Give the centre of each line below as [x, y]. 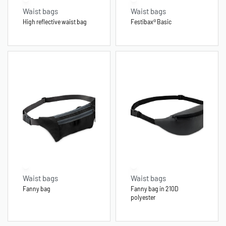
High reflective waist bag [55, 22]
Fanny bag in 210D [155, 189]
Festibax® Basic [151, 22]
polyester [143, 197]
